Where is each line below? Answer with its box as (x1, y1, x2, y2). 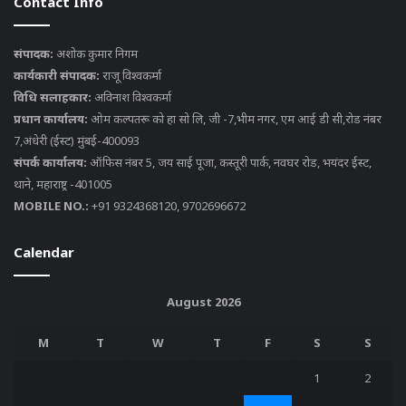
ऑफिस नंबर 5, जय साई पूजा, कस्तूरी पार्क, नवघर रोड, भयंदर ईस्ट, (90, 153, 372, 170)
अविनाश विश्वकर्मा (94, 88, 171, 105)
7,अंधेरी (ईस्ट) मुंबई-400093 (14, 131, 140, 149)
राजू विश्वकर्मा (102, 66, 161, 83)
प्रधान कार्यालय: (14, 110, 91, 127)
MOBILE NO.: (14, 197, 92, 214)
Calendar (14, 242, 74, 261)
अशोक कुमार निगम (56, 44, 138, 62)
